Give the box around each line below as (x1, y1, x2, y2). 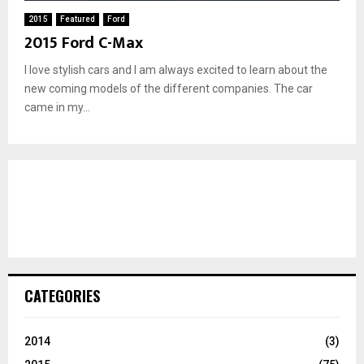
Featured (60, 14, 95, 24)
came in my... (24, 100, 90, 114)
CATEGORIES (24, 284, 100, 306)
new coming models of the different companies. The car (24, 81, 313, 95)
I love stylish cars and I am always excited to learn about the (24, 63, 327, 76)
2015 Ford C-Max (24, 28, 143, 57)
